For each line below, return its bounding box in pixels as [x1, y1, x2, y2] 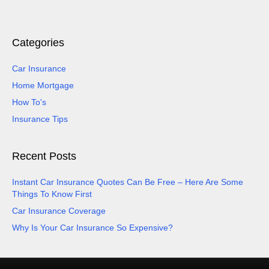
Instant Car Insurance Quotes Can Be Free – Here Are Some [12, 177, 243, 187]
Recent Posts [12, 150, 76, 162]
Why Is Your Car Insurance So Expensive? [12, 222, 173, 232]
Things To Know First [12, 189, 92, 199]
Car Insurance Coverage [12, 205, 106, 216]
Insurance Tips [12, 113, 68, 124]
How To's [12, 97, 46, 107]
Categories [12, 36, 64, 49]
